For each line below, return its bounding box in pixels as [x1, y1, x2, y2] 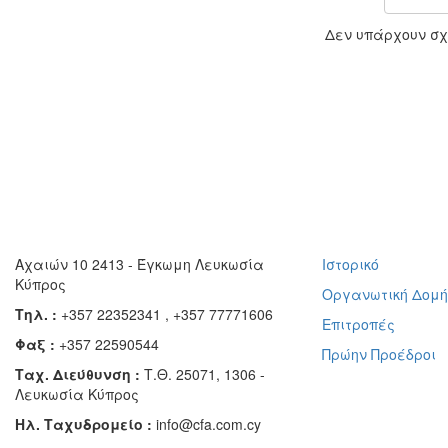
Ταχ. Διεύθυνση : [15, 363, 144, 384]
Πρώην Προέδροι [322, 343, 437, 364]
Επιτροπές [322, 313, 396, 334]
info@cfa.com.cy [156, 413, 261, 434]
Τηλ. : [15, 303, 61, 324]
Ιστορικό [322, 253, 380, 274]
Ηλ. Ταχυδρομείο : [15, 413, 156, 434]
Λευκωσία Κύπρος [15, 383, 139, 404]
